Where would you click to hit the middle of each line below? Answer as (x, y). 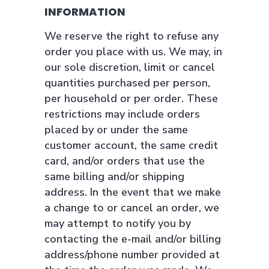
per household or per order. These (131, 98)
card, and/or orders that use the (125, 161)
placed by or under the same (116, 130)
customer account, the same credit (131, 145)
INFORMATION (85, 12)
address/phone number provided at (132, 255)
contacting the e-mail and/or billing (133, 239)
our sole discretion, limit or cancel (130, 67)
